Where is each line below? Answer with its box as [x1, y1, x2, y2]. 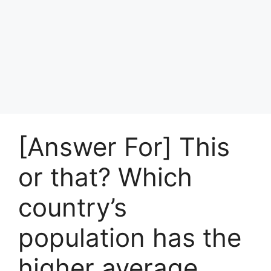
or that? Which [18, 162, 192, 192]
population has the [18, 222, 241, 253]
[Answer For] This [18, 131, 230, 162]
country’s [18, 192, 127, 223]
